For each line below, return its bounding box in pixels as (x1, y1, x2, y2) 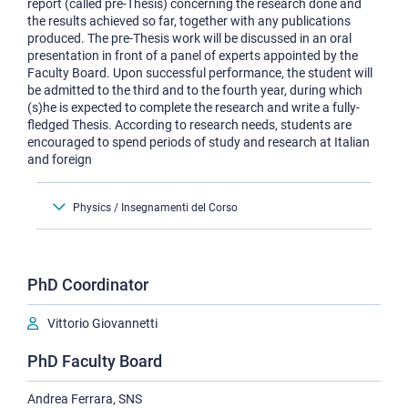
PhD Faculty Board (27, 352, 162, 371)
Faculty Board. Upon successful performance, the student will (27, 66, 372, 80)
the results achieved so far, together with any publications (27, 14, 351, 28)
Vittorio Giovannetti (47, 316, 158, 331)
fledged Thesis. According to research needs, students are (27, 117, 352, 132)
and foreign (27, 152, 92, 167)
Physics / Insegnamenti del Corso (73, 200, 238, 214)
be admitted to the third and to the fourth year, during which (27, 83, 362, 97)
